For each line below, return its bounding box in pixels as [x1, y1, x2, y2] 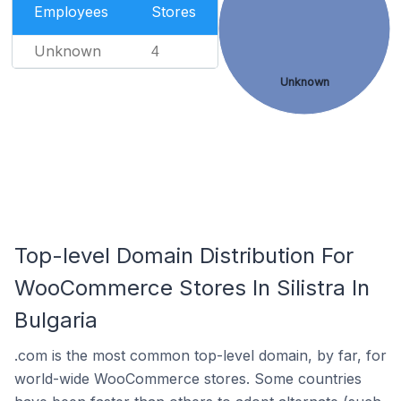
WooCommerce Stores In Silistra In [14, 275, 370, 301]
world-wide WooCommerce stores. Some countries [14, 370, 362, 388]
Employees [33, 3, 108, 21]
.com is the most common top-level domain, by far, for [14, 346, 387, 364]
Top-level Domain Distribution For [14, 243, 354, 269]
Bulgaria [14, 307, 98, 333]
